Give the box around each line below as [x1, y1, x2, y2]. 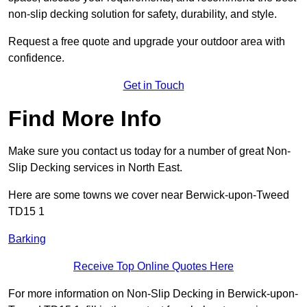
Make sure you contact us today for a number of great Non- [8, 145, 291, 158]
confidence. [8, 52, 64, 64]
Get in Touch [123, 79, 184, 92]
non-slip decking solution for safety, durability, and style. [8, 8, 277, 21]
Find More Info [8, 106, 162, 132]
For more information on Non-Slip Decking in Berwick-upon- [8, 288, 298, 300]
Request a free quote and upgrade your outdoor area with [8, 36, 285, 48]
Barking [8, 233, 46, 245]
